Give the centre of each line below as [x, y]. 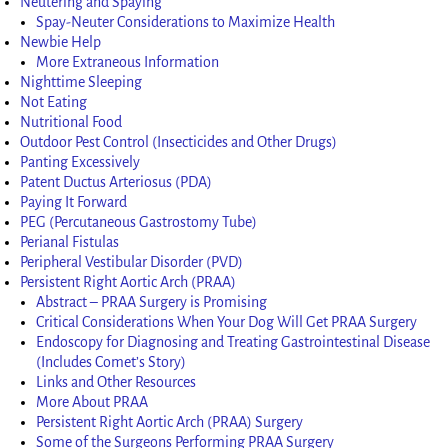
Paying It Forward [74, 201]
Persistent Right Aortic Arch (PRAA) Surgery [170, 421]
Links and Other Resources [116, 381]
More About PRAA [92, 401]
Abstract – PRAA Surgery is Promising [152, 301]
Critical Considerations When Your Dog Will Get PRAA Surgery [227, 321]
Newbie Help [61, 41]
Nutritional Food [71, 121]
